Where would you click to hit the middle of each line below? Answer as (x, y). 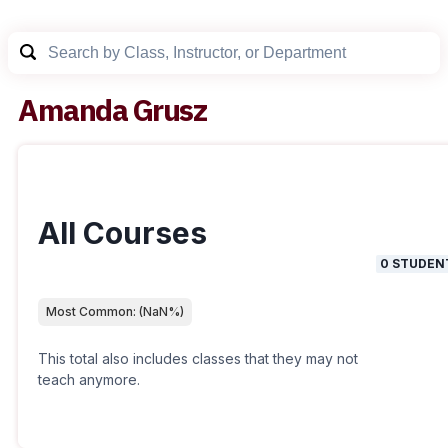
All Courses (122, 233)
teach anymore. (89, 379)
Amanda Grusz (112, 109)
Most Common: (92, 311)
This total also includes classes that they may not (198, 358)
